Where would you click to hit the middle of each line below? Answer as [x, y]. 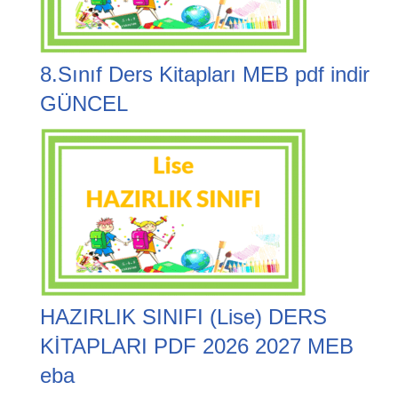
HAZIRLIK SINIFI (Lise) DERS [183, 317]
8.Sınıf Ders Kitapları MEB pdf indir [205, 75]
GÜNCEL [84, 104]
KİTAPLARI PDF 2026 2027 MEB [197, 346]
